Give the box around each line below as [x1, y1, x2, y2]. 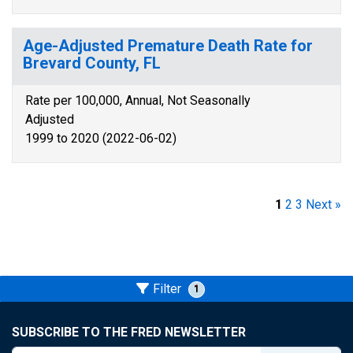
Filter [152, 281, 184, 296]
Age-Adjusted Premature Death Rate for [23, 36, 313, 55]
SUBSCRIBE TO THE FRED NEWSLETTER [12, 325, 246, 340]
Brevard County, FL [23, 54, 161, 72]
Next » [306, 197, 341, 212]
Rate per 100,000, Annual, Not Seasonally [25, 93, 251, 108]
